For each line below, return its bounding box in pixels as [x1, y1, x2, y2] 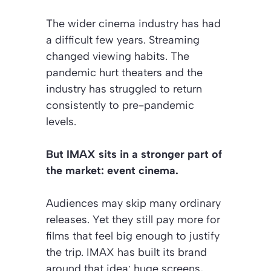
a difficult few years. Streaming [46, 33, 200, 47]
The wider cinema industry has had [46, 16, 221, 30]
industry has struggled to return [46, 82, 202, 96]
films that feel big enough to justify [46, 229, 220, 243]
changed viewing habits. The [46, 49, 189, 63]
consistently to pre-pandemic [46, 98, 194, 112]
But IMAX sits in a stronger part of [46, 147, 222, 161]
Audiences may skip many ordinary [46, 196, 221, 210]
